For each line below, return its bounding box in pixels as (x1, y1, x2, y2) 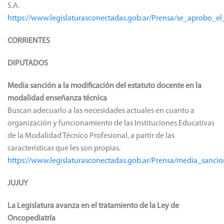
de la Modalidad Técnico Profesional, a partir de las (7, 131, 174, 140)
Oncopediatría (7, 214, 55, 222)
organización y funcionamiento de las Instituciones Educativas (7, 119, 214, 127)
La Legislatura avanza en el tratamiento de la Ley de (7, 201, 179, 210)
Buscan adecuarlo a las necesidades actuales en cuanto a (7, 106, 194, 115)
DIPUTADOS (7, 59, 48, 67)
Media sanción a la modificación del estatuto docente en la (7, 81, 201, 90)
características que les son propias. (7, 144, 120, 152)
